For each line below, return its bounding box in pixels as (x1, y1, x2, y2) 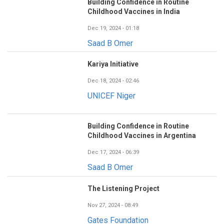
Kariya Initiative (87, 60, 138, 68)
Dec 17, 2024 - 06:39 (87, 149, 139, 156)
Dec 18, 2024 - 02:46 (87, 77, 139, 84)
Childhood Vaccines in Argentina (87, 131, 196, 140)
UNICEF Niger (87, 91, 135, 101)
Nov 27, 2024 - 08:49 (87, 201, 138, 208)
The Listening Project (87, 184, 159, 192)
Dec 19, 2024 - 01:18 (87, 25, 139, 32)
